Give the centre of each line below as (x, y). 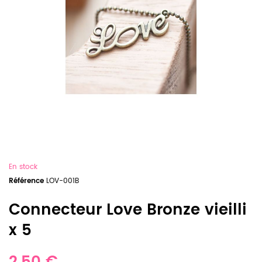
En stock (23, 167)
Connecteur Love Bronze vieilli (128, 210)
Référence (26, 181)
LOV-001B (63, 181)
